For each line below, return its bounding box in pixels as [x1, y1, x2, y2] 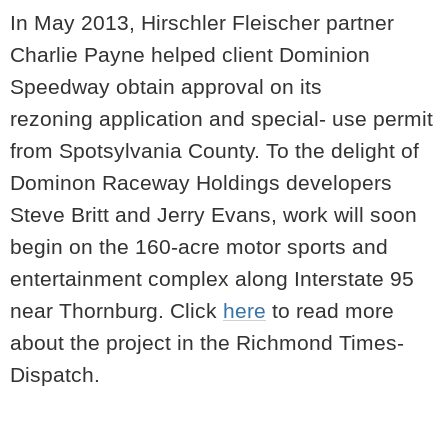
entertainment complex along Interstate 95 [10, 267, 414, 290]
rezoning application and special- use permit [10, 107, 433, 130]
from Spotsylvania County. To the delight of [10, 139, 419, 162]
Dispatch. [10, 363, 100, 386]
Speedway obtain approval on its [10, 75, 322, 98]
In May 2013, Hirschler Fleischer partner [10, 11, 394, 34]
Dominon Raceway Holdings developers [10, 171, 392, 194]
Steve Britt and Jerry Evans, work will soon [10, 203, 417, 226]
